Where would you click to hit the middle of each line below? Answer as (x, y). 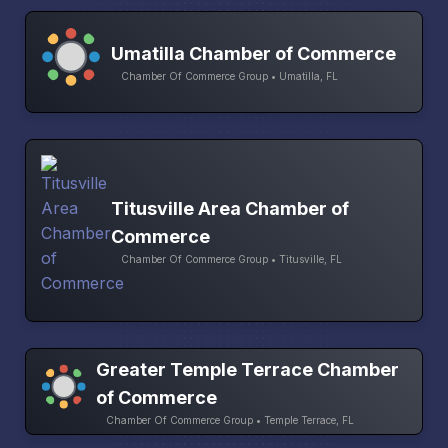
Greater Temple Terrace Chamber (247, 369)
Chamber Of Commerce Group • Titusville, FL (231, 258)
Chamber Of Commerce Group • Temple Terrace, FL (229, 419)
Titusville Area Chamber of (230, 208)
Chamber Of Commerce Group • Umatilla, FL (229, 76)
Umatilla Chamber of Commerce (253, 54)
